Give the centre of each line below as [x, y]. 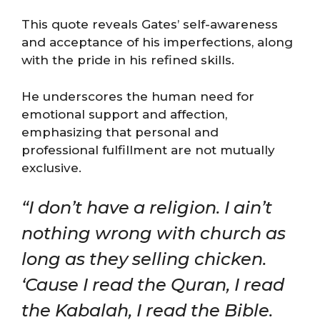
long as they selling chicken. [144, 259]
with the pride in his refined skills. [128, 60]
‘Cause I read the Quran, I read [153, 285]
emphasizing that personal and [120, 132]
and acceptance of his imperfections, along [157, 42]
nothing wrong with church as [154, 233]
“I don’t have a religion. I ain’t [147, 207]
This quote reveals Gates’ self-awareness [150, 24]
